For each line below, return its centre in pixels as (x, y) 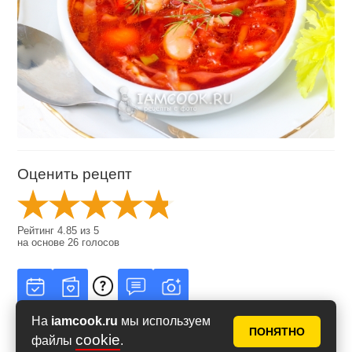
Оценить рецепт (75, 174)
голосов (99, 243)
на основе (43, 243)
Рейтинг (38, 231)
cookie (98, 340)
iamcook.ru (84, 321)
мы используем (164, 321)
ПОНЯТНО (277, 332)
